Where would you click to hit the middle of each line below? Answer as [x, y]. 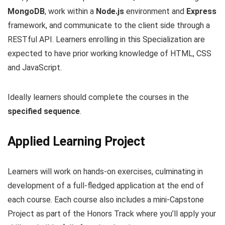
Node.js [110, 12]
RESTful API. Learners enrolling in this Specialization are [106, 40]
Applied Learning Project [76, 142]
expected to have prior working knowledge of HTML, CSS [109, 54]
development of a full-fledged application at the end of [106, 186]
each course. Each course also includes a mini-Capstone [106, 200]
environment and [155, 12]
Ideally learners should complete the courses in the [98, 97]
